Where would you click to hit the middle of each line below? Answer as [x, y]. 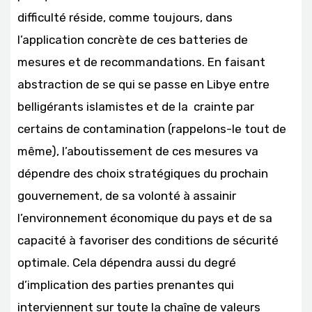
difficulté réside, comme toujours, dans [125, 17]
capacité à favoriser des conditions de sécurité [148, 240]
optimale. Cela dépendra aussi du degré [127, 262]
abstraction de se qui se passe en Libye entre [143, 84]
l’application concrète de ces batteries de [133, 39]
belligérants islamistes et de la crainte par [136, 106]
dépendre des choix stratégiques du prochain [143, 173]
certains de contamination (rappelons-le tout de [152, 128]
